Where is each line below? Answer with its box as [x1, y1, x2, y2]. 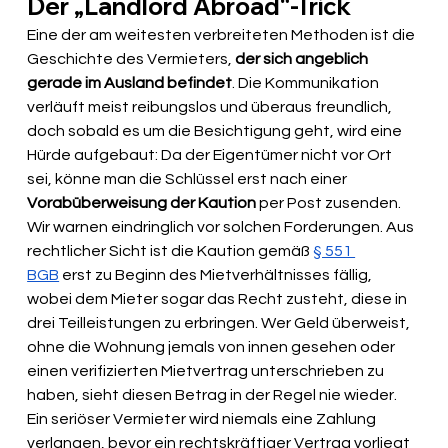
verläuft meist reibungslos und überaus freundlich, [27, 99, 396, 116]
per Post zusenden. [256, 195, 405, 212]
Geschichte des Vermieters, [27, 51, 236, 68]
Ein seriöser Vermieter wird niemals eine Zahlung [27, 411, 380, 428]
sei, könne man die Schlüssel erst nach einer [27, 171, 351, 188]
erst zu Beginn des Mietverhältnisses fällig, [59, 267, 376, 284]
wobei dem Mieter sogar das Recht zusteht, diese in [27, 291, 411, 308]
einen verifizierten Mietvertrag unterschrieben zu [27, 363, 388, 380]
